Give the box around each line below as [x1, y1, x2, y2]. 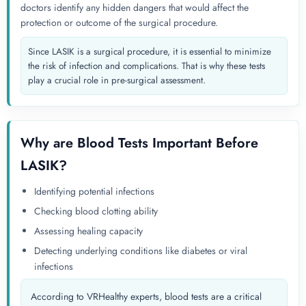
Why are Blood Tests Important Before [20, 133, 258, 154]
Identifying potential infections [34, 184, 154, 199]
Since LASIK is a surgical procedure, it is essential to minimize [28, 45, 271, 59]
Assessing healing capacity [34, 224, 143, 238]
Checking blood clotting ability [34, 204, 158, 219]
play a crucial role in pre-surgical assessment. [28, 74, 206, 87]
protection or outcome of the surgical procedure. [20, 16, 218, 30]
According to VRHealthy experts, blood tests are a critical [31, 290, 262, 304]
